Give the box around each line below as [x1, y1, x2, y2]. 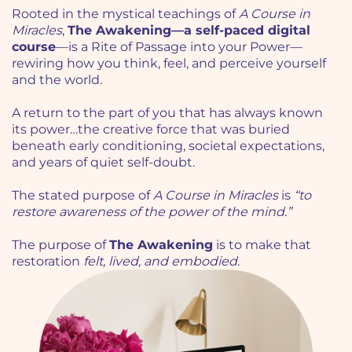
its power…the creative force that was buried [12, 121, 290, 137]
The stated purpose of [12, 187, 153, 203]
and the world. [12, 71, 102, 87]
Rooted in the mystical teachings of [12, 5, 239, 21]
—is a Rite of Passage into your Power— [56, 38, 302, 54]
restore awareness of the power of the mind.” [12, 203, 291, 219]
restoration [12, 253, 83, 269]
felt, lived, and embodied [83, 253, 237, 269]
